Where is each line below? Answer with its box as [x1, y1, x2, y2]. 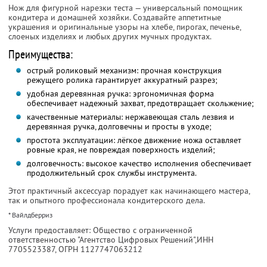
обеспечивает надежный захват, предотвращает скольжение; [26, 98, 254, 109]
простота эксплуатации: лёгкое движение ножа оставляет [26, 135, 241, 146]
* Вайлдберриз [8, 210, 52, 220]
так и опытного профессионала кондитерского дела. [8, 195, 205, 206]
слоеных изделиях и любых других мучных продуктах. [8, 31, 212, 42]
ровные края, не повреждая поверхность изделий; [26, 144, 215, 156]
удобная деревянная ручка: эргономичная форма [26, 88, 214, 100]
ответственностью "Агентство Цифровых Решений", [8, 234, 197, 246]
